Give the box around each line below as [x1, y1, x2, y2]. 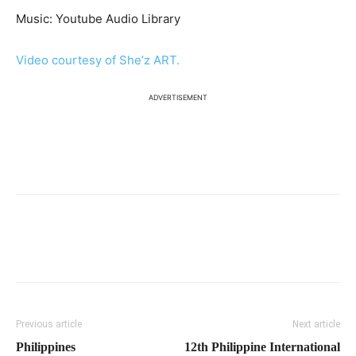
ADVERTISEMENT [149, 93, 207, 102]
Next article [292, 319, 340, 330]
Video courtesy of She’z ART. [16, 52, 180, 68]
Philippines [16, 340, 75, 354]
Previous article [16, 319, 82, 330]
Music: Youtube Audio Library [16, 11, 180, 26]
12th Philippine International [184, 340, 340, 354]
